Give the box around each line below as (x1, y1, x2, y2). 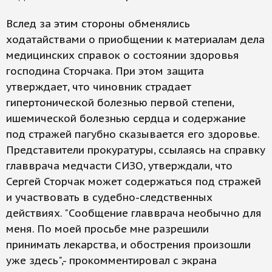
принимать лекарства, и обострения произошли (6, 238, 251, 251)
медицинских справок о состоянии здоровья (6, 49, 239, 62)
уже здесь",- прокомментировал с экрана (6, 254, 217, 267)
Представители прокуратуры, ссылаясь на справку (6, 143, 265, 157)
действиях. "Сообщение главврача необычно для (6, 206, 262, 220)
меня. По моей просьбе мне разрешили (6, 222, 209, 236)
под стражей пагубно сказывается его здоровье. (6, 127, 259, 141)
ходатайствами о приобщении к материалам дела (6, 33, 265, 46)
